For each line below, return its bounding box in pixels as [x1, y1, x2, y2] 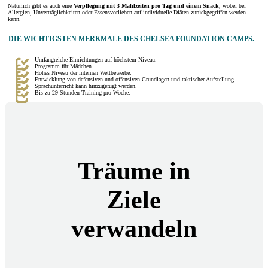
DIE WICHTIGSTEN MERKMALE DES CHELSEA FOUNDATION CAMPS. [8, 35, 254, 44]
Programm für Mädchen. [35, 62, 93, 69]
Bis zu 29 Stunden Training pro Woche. [35, 89, 130, 96]
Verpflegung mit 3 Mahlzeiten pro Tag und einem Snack [74, 2, 219, 10]
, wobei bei [219, 2, 246, 10]
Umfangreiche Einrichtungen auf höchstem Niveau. [35, 56, 157, 63]
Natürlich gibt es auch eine [8, 2, 74, 10]
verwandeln [71, 215, 197, 243]
